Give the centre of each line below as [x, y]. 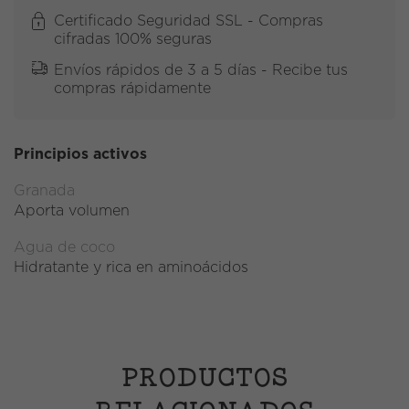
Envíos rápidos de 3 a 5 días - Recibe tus [201, 71]
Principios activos [80, 155]
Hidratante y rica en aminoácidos [131, 268]
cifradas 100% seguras [133, 40]
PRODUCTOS [204, 378]
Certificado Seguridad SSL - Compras [189, 21]
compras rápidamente [132, 89]
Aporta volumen [72, 211]
